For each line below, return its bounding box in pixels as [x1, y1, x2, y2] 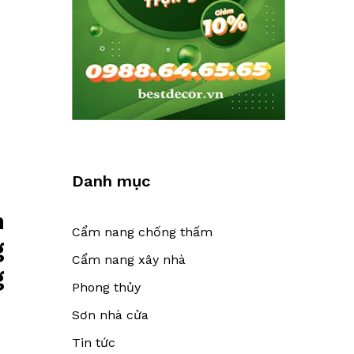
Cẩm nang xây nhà [72, 251, 186, 267]
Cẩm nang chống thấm [72, 224, 213, 239]
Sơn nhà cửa [72, 307, 149, 322]
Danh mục [72, 171, 150, 190]
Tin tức [72, 334, 115, 350]
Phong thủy [72, 279, 141, 295]
